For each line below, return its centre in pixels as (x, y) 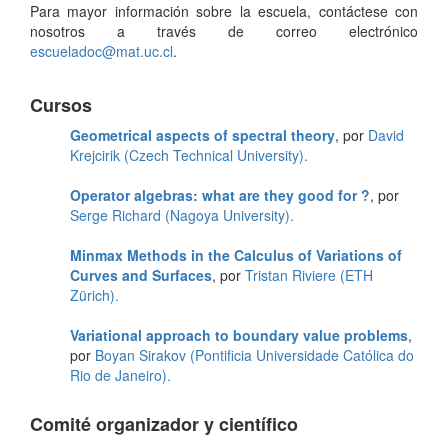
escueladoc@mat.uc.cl (101, 50)
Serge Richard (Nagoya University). (182, 214)
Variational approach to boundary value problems (239, 334)
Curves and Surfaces (141, 274)
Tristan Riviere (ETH (309, 274)
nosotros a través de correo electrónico (224, 30)
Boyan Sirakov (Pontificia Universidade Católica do (254, 354)
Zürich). (94, 294)
